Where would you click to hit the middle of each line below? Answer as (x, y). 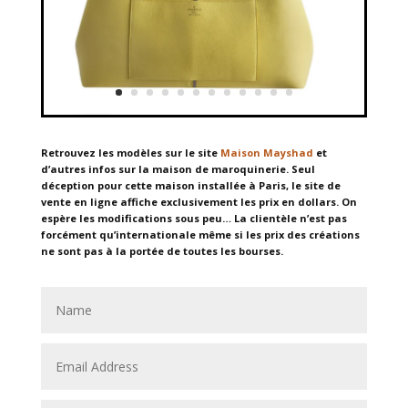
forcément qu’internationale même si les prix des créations (200, 234)
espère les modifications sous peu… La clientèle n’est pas (194, 218)
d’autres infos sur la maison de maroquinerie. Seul (178, 168)
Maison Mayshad (266, 152)
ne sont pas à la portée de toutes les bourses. (163, 250)
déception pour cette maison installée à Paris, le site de (190, 185)
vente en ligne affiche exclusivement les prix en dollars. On (199, 201)
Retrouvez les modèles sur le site (130, 152)
